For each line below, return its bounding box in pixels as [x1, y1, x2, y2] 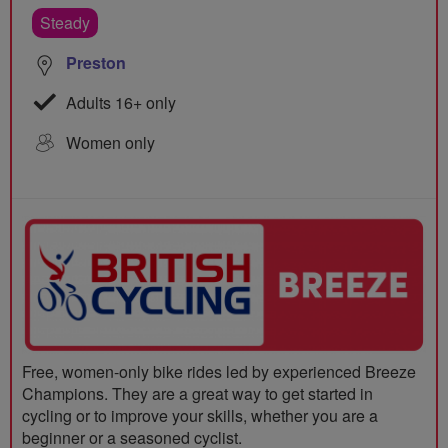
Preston [66, 51, 126, 75]
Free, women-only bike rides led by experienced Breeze [22, 359, 416, 383]
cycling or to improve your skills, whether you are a [22, 403, 378, 427]
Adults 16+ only [62, 91, 176, 115]
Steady [40, 11, 90, 35]
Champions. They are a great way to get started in [22, 381, 373, 405]
